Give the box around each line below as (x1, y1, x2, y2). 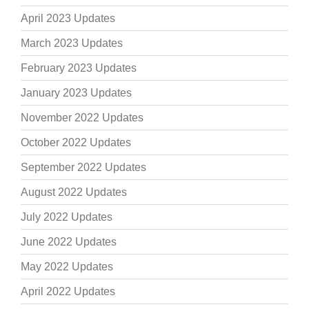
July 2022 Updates (21, 211, 112, 223)
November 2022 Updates (21, 112, 143, 124)
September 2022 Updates (21, 161, 146, 174)
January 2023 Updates (21, 87, 132, 99)
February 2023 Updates (21, 62, 137, 74)
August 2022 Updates (21, 186, 127, 199)
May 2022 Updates (21, 261, 113, 273)
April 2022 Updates (21, 286, 115, 298)
